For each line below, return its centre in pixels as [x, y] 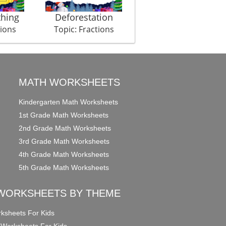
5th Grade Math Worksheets [64, 168]
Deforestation [84, 17]
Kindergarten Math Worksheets [69, 102]
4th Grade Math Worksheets [64, 155]
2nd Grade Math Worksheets [65, 128]
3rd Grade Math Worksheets [64, 142]
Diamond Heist [182, 17]
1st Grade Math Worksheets [64, 115]
